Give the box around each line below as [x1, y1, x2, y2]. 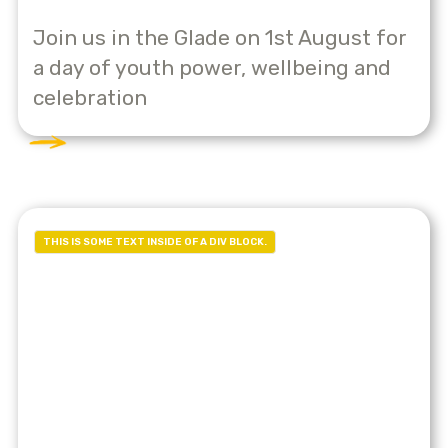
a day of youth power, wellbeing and [33, 54, 391, 80]
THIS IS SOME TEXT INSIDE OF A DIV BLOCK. [43, 236, 267, 248]
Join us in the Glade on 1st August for [33, 24, 407, 50]
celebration [33, 84, 147, 110]
